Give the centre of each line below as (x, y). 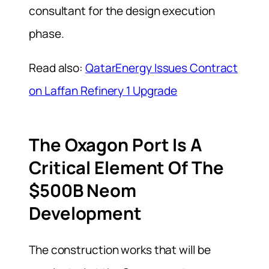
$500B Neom (83, 190)
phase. (47, 33)
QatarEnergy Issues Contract (162, 68)
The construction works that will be (120, 250)
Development (85, 213)
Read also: (57, 68)
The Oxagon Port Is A (116, 144)
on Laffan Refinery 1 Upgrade (103, 90)
